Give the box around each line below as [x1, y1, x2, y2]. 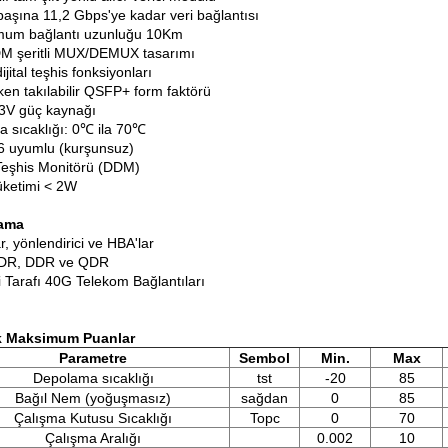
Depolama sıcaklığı [32, 370, 154, 386]
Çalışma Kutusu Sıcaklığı [14, 410, 172, 426]
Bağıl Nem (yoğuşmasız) [15, 390, 171, 406]
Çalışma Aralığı [45, 430, 141, 446]
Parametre [59, 350, 127, 366]
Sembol [239, 350, 290, 366]
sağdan [241, 390, 288, 406]
